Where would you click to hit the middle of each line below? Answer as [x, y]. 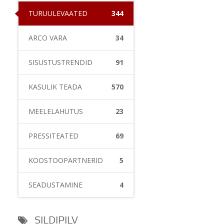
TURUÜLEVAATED [58, 13]
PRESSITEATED [53, 136]
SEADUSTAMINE [55, 185]
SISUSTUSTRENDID [60, 62]
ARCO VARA [48, 38]
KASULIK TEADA [55, 87]
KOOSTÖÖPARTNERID [66, 160]
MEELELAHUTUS [56, 111]
